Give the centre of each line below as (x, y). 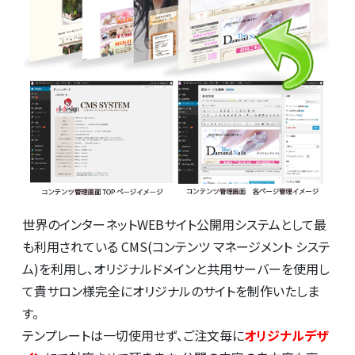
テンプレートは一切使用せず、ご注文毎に (133, 336)
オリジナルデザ (286, 336)
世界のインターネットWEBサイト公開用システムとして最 (174, 225)
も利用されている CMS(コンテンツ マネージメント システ (176, 247)
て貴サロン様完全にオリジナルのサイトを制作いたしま (171, 291)
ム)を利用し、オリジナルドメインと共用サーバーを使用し (176, 269)
